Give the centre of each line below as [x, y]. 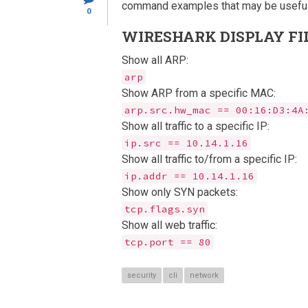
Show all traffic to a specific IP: [196, 126]
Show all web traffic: [169, 225]
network [204, 275]
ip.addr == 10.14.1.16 [189, 176]
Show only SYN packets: [180, 192]
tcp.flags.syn [165, 209]
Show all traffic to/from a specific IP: [209, 159]
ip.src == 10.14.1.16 [186, 143]
